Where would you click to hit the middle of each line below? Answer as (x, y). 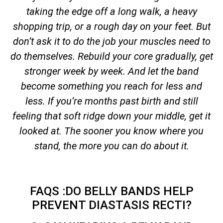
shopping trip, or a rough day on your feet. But (111, 26)
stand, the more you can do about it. (111, 146)
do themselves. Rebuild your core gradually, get (111, 56)
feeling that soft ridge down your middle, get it (111, 116)
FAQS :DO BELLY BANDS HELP (111, 191)
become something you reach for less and (111, 86)
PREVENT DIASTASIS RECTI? (111, 205)
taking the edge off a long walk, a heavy (111, 11)
